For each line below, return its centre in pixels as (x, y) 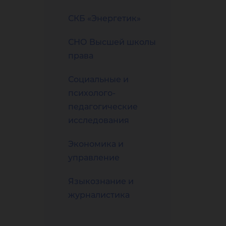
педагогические (103, 107)
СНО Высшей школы (112, 42)
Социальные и (98, 79)
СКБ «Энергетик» (104, 18)
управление (94, 158)
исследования (99, 120)
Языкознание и (101, 181)
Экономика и (96, 144)
